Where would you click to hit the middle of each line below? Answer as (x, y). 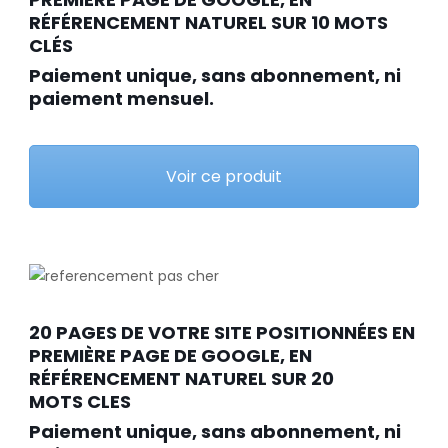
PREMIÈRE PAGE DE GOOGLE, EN (170, 356)
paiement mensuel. (121, 98)
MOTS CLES (79, 402)
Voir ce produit (223, 176)
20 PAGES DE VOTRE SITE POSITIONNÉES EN (221, 333)
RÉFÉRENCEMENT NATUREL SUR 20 (181, 379)
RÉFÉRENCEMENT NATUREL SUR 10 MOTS (208, 22)
